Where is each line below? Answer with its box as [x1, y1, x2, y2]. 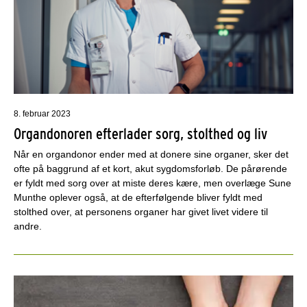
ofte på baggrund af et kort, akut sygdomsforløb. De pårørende [14, 162, 287, 174]
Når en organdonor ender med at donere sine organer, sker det [14, 148, 288, 160]
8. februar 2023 [14, 108, 71, 119]
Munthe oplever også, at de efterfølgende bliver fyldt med [14, 191, 262, 203]
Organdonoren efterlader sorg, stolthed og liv [14, 124, 267, 143]
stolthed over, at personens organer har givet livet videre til [14, 206, 268, 217]
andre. [14, 220, 42, 232]
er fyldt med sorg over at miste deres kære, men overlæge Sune [14, 177, 291, 188]
